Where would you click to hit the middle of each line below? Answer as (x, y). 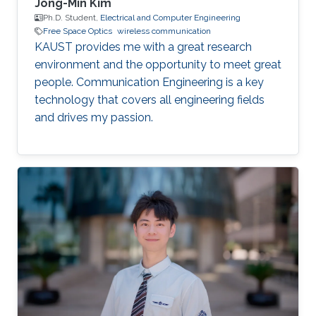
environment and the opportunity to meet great (158, 65)
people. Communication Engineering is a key (149, 83)
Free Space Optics (78, 31)
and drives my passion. (94, 118)
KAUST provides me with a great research (143, 47)
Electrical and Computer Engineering (170, 18)
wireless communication (164, 31)
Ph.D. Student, (72, 18)
